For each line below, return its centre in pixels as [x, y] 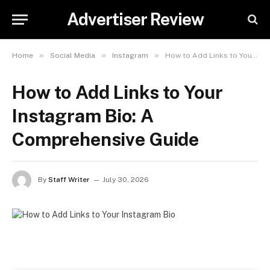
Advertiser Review [135, 19]
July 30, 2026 [126, 180]
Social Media [73, 55]
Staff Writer [69, 180]
